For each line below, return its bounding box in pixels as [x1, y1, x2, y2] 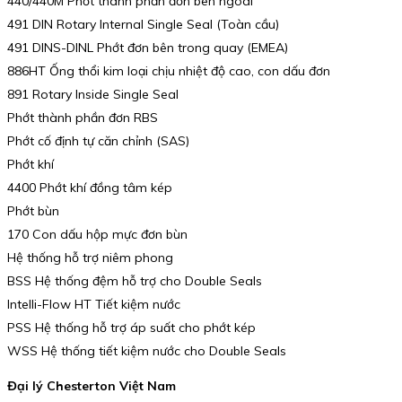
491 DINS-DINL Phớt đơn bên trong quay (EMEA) [7, 39, 288, 56]
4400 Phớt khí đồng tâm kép [7, 179, 172, 196]
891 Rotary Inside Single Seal [7, 85, 179, 102]
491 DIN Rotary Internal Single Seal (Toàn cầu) [7, 15, 279, 32]
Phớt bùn [7, 202, 59, 219]
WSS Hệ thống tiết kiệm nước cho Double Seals [7, 342, 286, 359]
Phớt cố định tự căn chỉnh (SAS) [7, 132, 189, 149]
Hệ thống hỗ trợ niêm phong [7, 249, 173, 266]
